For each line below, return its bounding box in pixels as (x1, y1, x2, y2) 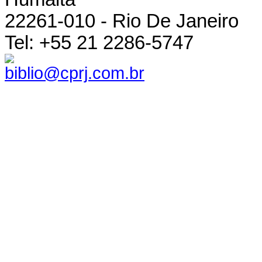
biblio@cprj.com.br (5, 63, 144, 82)
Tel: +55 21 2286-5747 (5, 32, 194, 53)
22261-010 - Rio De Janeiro (5, 10, 239, 32)
